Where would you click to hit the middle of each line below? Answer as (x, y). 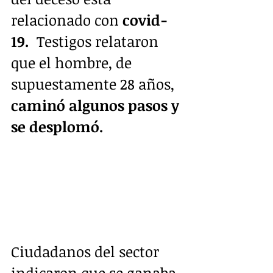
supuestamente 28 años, (94, 83)
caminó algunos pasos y (97, 105)
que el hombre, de (73, 62)
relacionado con (65, 19)
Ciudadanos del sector (87, 251)
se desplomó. (57, 126)
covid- (143, 19)
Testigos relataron (96, 41)
